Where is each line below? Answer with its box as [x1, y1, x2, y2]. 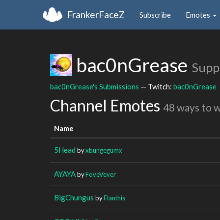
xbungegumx [85, 146, 122, 154]
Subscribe [139, 10, 171, 19]
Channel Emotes [50, 96, 163, 115]
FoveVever [85, 170, 116, 178]
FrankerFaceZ [67, 8, 125, 20]
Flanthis [104, 193, 125, 202]
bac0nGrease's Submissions [50, 82, 139, 91]
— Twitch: [139, 82, 173, 91]
